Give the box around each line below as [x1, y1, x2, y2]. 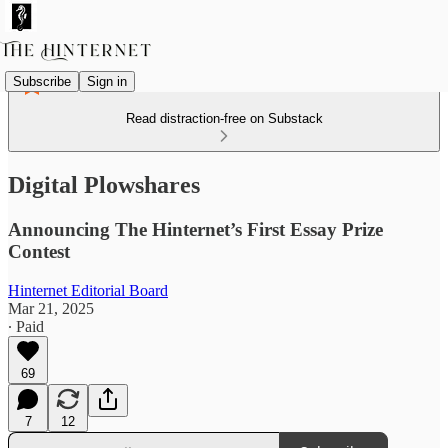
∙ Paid [8, 317, 44, 335]
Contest [8, 240, 70, 262]
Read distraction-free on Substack [125, 111, 323, 126]
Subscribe [13, 73, 71, 89]
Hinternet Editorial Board [8, 281, 168, 299]
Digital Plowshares [8, 171, 200, 198]
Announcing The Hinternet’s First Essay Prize [8, 218, 383, 240]
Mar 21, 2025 [8, 299, 94, 317]
